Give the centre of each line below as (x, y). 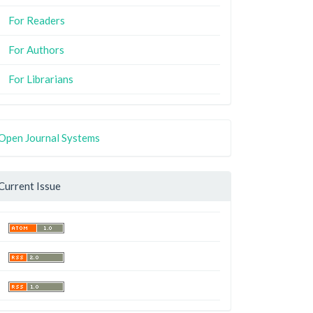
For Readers (37, 20)
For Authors (36, 49)
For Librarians (41, 79)
